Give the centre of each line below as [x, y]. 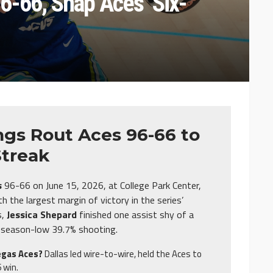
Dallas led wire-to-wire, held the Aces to [123, 254]
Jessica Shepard [42, 215]
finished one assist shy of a [135, 215]
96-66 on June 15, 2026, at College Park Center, [101, 186]
